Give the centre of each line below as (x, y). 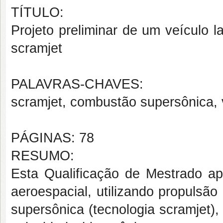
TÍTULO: (37, 12)
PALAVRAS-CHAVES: (77, 84)
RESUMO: (43, 156)
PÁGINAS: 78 (53, 138)
